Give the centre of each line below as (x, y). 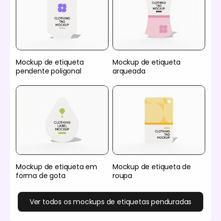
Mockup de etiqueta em (56, 167)
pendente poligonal (49, 71)
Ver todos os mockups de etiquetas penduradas (110, 202)
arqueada (129, 71)
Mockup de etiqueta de (152, 167)
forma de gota (41, 176)
